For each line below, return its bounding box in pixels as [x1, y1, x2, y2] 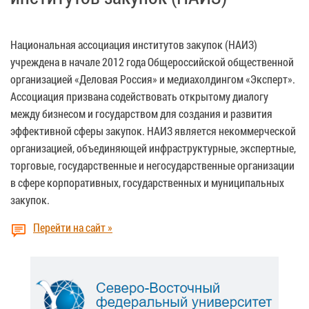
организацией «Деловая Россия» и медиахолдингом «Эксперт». [10, 71, 295, 86]
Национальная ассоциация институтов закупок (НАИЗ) [10, 37, 257, 52]
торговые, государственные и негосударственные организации [10, 157, 295, 172]
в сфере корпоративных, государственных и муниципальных [10, 175, 284, 190]
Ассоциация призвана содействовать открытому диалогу [10, 88, 268, 103]
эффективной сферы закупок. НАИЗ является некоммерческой [10, 123, 296, 138]
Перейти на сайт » [33, 219, 112, 235]
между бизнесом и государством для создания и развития [10, 106, 272, 121]
